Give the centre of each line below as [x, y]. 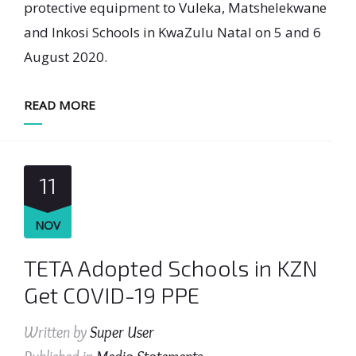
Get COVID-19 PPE [112, 295]
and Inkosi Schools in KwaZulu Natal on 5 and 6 [172, 32]
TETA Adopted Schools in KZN [171, 268]
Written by [57, 332]
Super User [122, 332]
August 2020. [66, 57]
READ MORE [60, 105]
